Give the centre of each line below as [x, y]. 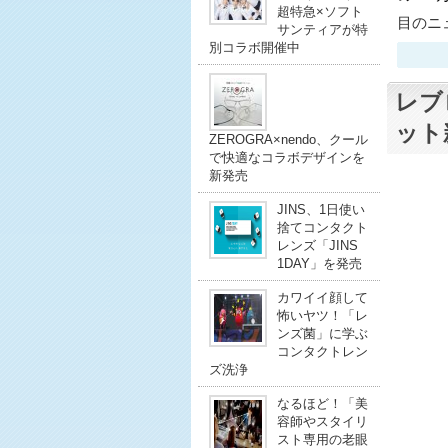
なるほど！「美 [322, 403]
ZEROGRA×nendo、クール [288, 139]
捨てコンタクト [322, 227]
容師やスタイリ [322, 421]
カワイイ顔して [322, 297]
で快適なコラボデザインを [286, 157]
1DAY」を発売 [319, 263]
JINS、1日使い [320, 209]
